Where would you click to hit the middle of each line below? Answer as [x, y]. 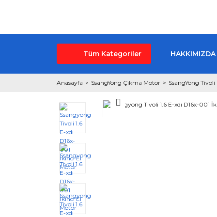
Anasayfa [70, 83]
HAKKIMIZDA [193, 54]
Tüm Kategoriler [112, 54]
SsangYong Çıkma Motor [126, 83]
